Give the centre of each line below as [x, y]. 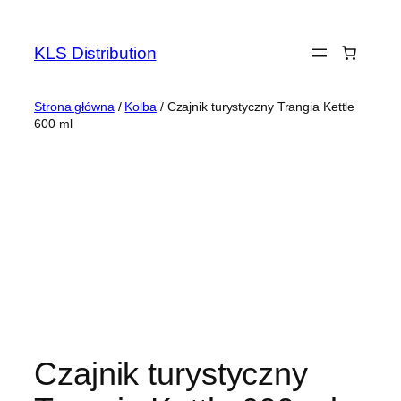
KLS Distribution [95, 53]
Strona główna [74, 107]
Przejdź [35, 17]
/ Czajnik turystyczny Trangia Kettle [256, 107]
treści [27, 62]
